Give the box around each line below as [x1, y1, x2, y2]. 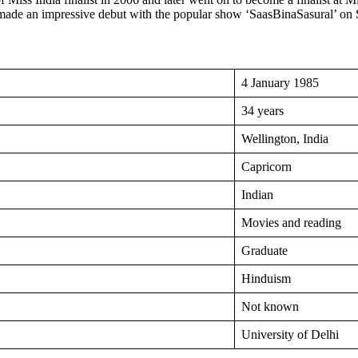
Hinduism [241, 272, 291, 286]
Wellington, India [241, 132, 328, 146]
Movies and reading [241, 216, 341, 230]
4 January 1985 [241, 76, 319, 90]
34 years [241, 104, 284, 118]
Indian [241, 188, 273, 202]
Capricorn [241, 160, 292, 174]
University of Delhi [241, 328, 339, 342]
